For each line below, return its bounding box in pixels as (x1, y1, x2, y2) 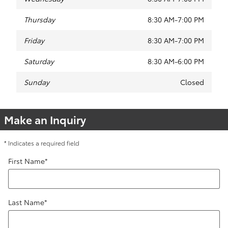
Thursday (24, 14, 55, 24)
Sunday (24, 77, 49, 87)
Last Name (8, 197, 44, 207)
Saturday (24, 56, 54, 66)
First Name (8, 156, 45, 166)
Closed (180, 77, 204, 87)
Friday (24, 35, 44, 45)
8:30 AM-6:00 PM (148, 56, 204, 66)
